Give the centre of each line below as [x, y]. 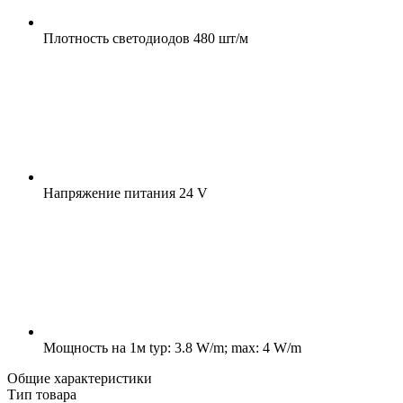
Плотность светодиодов [116, 38]
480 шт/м [219, 38]
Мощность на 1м [94, 347]
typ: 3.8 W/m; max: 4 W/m [224, 347]
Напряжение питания [109, 193]
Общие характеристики [80, 378]
